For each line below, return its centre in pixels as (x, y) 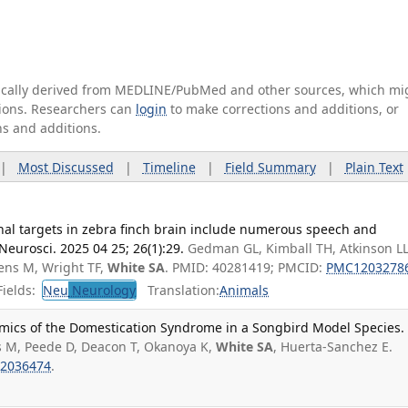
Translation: (178, 291)
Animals (245, 291)
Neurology (102, 291)
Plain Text (374, 167)
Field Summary (270, 167)
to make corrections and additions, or (283, 109)
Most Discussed (66, 167)
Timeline (169, 167)
